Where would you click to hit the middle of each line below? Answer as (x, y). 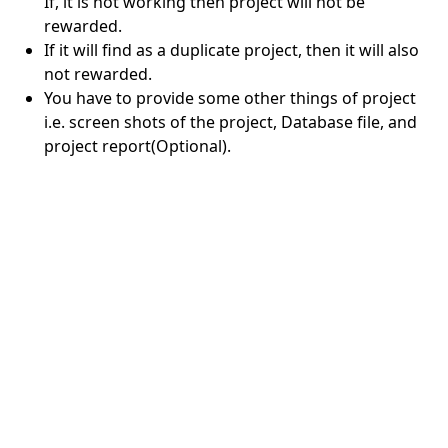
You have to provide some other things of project (230, 97)
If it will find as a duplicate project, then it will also (231, 49)
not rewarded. (98, 73)
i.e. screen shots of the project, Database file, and (230, 121)
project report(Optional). (137, 145)
